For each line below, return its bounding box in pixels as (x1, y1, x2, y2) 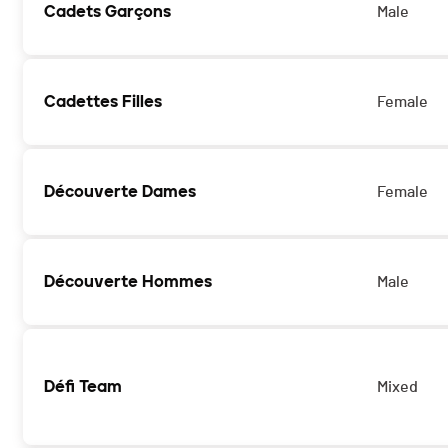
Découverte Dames (44, 182, 196, 202)
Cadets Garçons (44, 2, 171, 22)
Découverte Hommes (44, 272, 212, 292)
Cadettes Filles (44, 92, 162, 112)
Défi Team (44, 377, 122, 397)
